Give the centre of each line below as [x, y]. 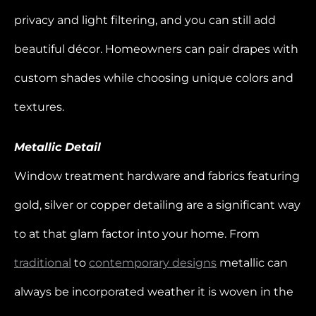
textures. [39, 107]
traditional [43, 262]
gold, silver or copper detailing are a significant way [157, 205]
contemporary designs [153, 262]
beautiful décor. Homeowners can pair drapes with [156, 49]
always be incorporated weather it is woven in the [154, 291]
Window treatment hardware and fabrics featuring [157, 176]
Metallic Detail [57, 147]
